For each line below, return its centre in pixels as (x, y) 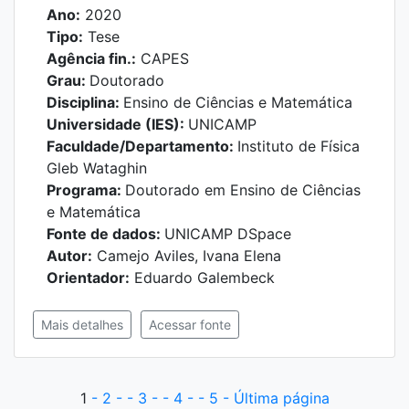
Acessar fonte (190, 325)
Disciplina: (85, 102)
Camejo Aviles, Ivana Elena (187, 256)
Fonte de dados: (105, 234)
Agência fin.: (91, 58)
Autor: (69, 256)
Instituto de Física (299, 146)
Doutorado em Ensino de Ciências (243, 190)
